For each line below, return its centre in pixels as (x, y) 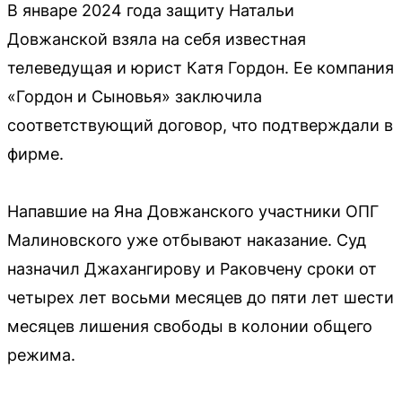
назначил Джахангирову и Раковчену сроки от (192, 269)
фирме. (35, 154)
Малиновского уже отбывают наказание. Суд (187, 240)
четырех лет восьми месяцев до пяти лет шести (201, 297)
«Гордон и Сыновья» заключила (135, 96)
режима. (41, 355)
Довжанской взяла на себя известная (157, 39)
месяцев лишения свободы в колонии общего (190, 326)
